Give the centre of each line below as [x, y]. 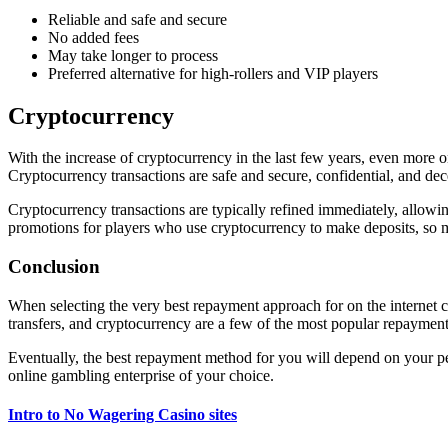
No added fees [93, 37]
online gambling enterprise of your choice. [141, 375]
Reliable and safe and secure [137, 19]
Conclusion [54, 267]
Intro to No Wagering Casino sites [122, 415]
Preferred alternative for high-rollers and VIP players [213, 73]
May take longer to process [133, 55]
